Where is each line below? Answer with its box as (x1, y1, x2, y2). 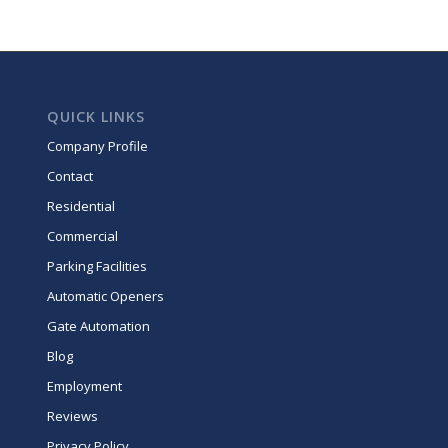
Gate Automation (46, 317, 150, 336)
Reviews (46, 407, 98, 426)
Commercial (46, 227, 118, 246)
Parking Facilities (46, 257, 147, 276)
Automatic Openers (46, 287, 164, 306)
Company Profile (46, 137, 148, 156)
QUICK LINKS (46, 107, 145, 127)
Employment (46, 377, 122, 396)
